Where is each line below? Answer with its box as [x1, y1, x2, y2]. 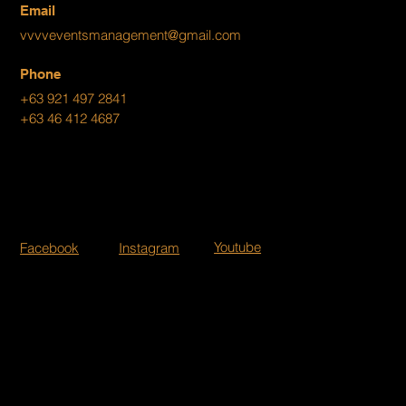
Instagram [119, 238, 180, 256]
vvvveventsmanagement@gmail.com [20, 25, 242, 43]
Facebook [20, 238, 80, 256]
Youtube [214, 237, 262, 256]
